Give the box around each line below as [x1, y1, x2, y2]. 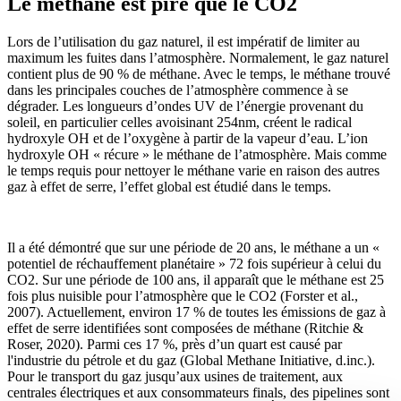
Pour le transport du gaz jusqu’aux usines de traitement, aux [7, 369, 343, 385]
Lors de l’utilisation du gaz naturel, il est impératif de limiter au [7, 34, 360, 50]
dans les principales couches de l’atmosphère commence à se [7, 82, 348, 98]
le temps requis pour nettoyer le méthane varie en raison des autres [7, 163, 380, 179]
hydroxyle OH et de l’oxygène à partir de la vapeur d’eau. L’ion [7, 131, 368, 147]
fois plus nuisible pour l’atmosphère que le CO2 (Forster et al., [7, 288, 358, 304]
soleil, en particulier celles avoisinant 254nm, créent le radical [7, 115, 352, 131]
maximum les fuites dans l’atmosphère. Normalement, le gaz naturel [7, 50, 388, 66]
